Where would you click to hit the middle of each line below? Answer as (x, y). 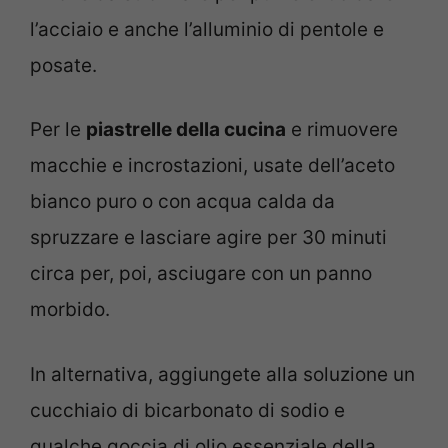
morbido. (70, 310)
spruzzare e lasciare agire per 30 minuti (208, 238)
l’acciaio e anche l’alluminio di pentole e (207, 29)
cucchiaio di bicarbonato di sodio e (187, 410)
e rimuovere (342, 130)
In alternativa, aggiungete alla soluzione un (222, 374)
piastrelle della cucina (186, 130)
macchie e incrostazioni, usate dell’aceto (212, 166)
